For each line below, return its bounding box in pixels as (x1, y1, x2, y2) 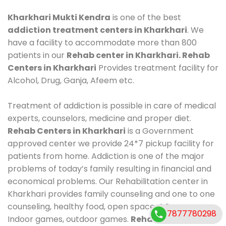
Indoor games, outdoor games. (8, 213, 131, 225)
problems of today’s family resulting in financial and (8, 162, 211, 175)
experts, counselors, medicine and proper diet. (8, 112, 191, 124)
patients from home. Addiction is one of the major (8, 150, 204, 162)
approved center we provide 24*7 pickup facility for (8, 137, 214, 149)
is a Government (126, 125, 194, 137)
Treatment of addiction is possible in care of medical (8, 99, 216, 111)
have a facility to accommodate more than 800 (8, 36, 197, 48)
